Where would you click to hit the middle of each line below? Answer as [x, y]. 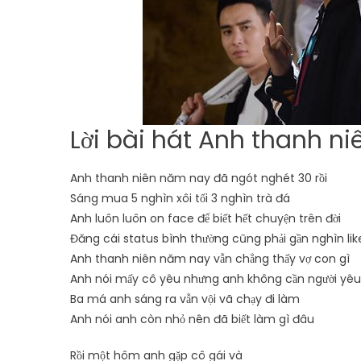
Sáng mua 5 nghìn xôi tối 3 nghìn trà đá [180, 198]
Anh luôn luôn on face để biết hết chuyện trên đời [205, 218]
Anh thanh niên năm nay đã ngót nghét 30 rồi [199, 178]
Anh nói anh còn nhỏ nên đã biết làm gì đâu [192, 319]
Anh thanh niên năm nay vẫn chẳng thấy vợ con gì [210, 259]
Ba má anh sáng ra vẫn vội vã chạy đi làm [185, 299]
